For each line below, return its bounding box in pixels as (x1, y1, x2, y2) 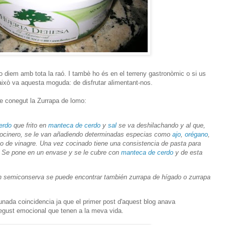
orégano (185, 130, 208, 138)
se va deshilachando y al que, (117, 121, 205, 129)
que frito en (12, 121, 48, 129)
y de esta (173, 148, 202, 156)
